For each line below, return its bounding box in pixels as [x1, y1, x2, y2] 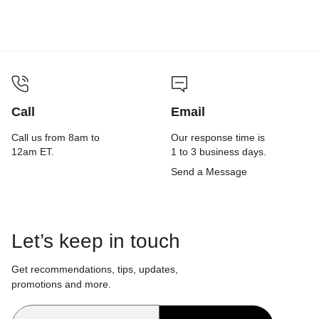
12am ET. [11, 145, 54, 157]
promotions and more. [11, 278, 111, 290]
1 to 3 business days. [171, 145, 266, 157]
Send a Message [171, 165, 247, 177]
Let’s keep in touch [11, 229, 180, 252]
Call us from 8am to [11, 131, 100, 143]
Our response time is [171, 131, 265, 143]
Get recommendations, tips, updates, [11, 263, 178, 275]
